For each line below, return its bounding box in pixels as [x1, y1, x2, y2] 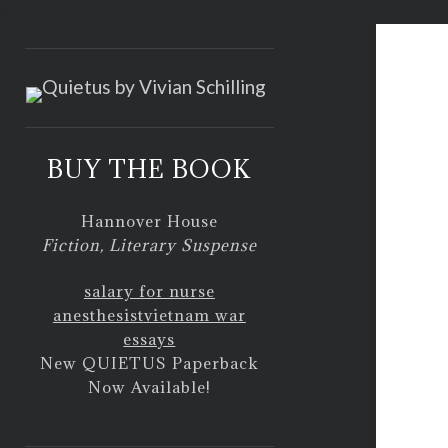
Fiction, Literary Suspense [41, 234, 257, 255]
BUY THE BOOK [47, 153, 252, 185]
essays [123, 329, 176, 349]
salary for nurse [83, 281, 215, 301]
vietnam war [143, 305, 246, 325]
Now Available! [87, 377, 211, 397]
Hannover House [80, 210, 218, 231]
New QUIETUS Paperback [39, 353, 259, 373]
